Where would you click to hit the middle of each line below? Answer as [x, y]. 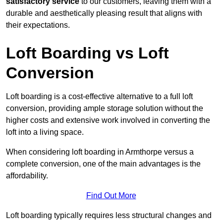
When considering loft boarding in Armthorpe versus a [100, 152]
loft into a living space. [45, 132]
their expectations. [38, 25]
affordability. [27, 176]
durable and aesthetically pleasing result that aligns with [104, 13]
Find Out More [111, 196]
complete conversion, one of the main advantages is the [103, 164]
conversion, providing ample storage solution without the [105, 109]
